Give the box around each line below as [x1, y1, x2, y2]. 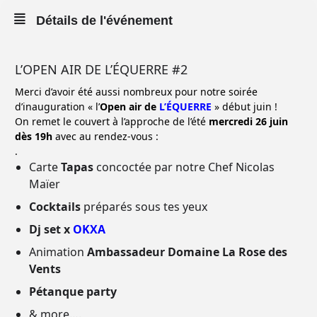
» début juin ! [212, 100, 277, 113]
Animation [29, 244, 87, 260]
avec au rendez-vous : [52, 129, 158, 143]
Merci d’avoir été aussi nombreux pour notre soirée [15, 85, 258, 98]
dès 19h [15, 129, 52, 143]
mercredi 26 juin [209, 115, 288, 128]
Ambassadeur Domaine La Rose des [87, 244, 287, 260]
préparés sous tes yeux [81, 199, 207, 214]
